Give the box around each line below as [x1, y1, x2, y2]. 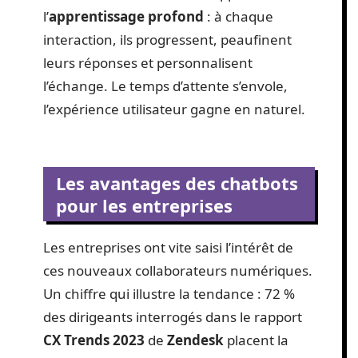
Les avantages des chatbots [56, 171, 298, 195]
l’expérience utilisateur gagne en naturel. [43, 99, 305, 118]
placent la [224, 331, 288, 349]
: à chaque [204, 6, 273, 26]
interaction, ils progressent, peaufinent [43, 30, 292, 49]
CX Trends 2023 [43, 331, 145, 349]
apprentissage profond [49, 6, 204, 26]
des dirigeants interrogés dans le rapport [43, 308, 302, 326]
